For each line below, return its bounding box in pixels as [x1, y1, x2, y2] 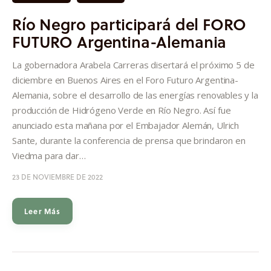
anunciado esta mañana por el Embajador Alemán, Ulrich [12, 119, 240, 131]
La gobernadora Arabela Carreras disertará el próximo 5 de [12, 58, 255, 71]
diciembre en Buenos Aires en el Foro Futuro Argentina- [12, 73, 238, 86]
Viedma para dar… [12, 149, 86, 162]
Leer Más [24, 205, 61, 217]
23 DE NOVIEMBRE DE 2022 [12, 171, 103, 182]
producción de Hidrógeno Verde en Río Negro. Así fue [12, 103, 231, 116]
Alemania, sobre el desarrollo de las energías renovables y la [12, 88, 258, 101]
